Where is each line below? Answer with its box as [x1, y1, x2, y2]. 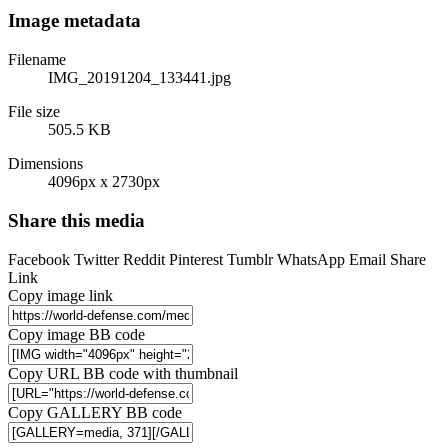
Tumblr [227, 250, 273, 268]
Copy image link [8, 286, 113, 304]
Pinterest [169, 250, 223, 268]
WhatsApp [277, 250, 345, 268]
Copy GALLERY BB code [8, 403, 182, 421]
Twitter [74, 250, 119, 268]
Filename [8, 51, 66, 69]
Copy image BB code [8, 325, 145, 343]
